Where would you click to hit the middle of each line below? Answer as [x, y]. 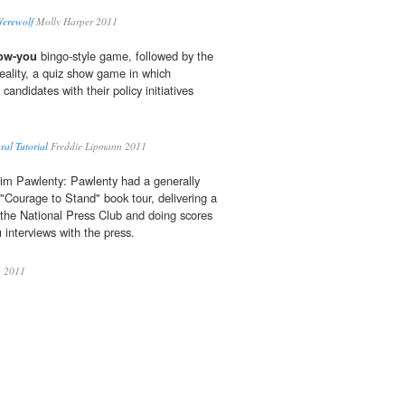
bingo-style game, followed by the [125, 56]
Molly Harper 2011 [75, 22]
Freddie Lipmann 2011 [97, 146]
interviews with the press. [68, 232]
